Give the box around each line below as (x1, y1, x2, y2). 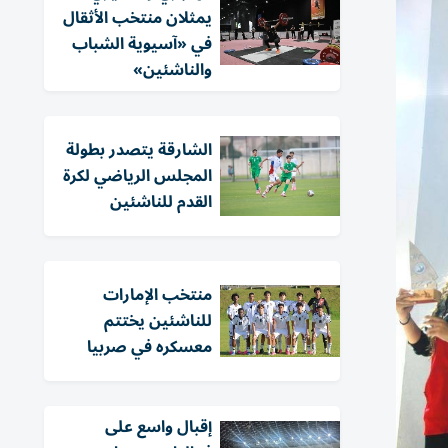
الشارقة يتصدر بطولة (66, 133, 212, 167)
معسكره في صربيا (87, 330, 212, 364)
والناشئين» (133, 53, 212, 87)
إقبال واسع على (105, 410, 212, 444)
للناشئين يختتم (104, 304, 212, 338)
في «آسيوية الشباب (72, 27, 212, 61)
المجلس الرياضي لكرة (63, 159, 212, 193)
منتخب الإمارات (103, 278, 212, 312)
